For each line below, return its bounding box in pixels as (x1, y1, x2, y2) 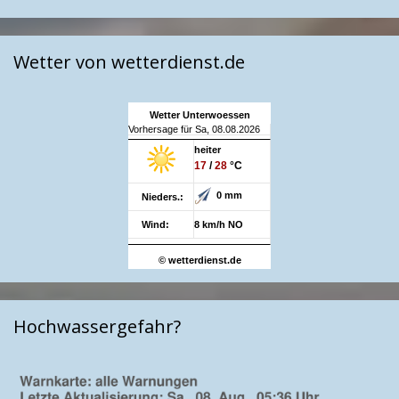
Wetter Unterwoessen (149, 109, 250, 120)
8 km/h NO (194, 218, 243, 230)
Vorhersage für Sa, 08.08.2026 (128, 123, 260, 134)
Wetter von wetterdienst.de (13, 49, 245, 74)
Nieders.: (142, 191, 183, 202)
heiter (194, 143, 221, 155)
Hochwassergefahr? (13, 313, 181, 338)
